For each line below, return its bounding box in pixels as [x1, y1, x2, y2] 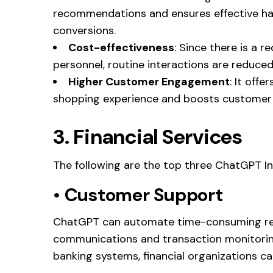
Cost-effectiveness [68, 40, 174, 55]
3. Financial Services [53, 122, 243, 151]
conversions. [53, 23, 116, 38]
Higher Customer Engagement [68, 74, 230, 89]
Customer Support [64, 182, 223, 207]
